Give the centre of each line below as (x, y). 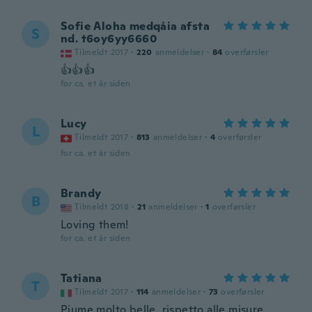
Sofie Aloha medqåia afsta (135, 26)
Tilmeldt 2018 (102, 207)
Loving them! (95, 225)
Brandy (81, 193)
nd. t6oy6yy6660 (109, 39)
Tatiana (81, 278)
